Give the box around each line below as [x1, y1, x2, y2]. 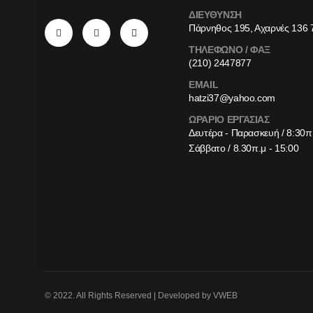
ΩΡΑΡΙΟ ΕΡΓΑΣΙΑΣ [189, 114, 270, 126]
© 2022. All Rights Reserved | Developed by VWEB [45, 291, 238, 301]
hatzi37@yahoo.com [189, 92, 276, 104]
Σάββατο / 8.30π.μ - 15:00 [189, 143, 299, 154]
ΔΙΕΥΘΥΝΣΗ [189, 9, 242, 21]
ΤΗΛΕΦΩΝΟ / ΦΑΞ [189, 44, 271, 56]
